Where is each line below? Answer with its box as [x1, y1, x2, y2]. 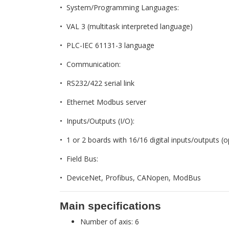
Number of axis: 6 [80, 217, 139, 227]
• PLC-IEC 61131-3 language [60, 40, 154, 51]
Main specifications [60, 200, 161, 212]
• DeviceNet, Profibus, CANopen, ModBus [60, 173, 201, 183]
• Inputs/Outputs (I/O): [60, 116, 134, 126]
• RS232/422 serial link [60, 78, 134, 88]
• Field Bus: [60, 154, 98, 164]
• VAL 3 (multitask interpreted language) [60, 21, 193, 32]
